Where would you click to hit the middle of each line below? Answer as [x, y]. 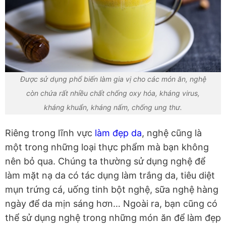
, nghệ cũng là [172, 133]
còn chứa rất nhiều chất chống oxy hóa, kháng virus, [113, 93]
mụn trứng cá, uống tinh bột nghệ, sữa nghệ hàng [112, 190]
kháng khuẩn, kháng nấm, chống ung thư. [113, 107]
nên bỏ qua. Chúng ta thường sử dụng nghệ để [105, 161]
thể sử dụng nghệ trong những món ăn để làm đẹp [113, 218]
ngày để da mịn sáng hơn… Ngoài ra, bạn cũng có [111, 204]
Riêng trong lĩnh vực [50, 133]
